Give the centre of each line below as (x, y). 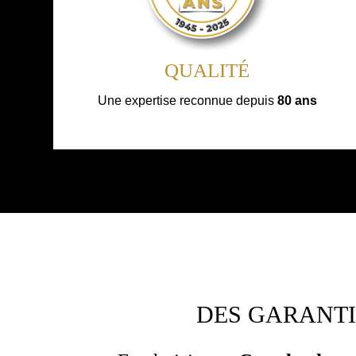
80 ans (297, 100)
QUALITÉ (207, 70)
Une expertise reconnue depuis (187, 100)
